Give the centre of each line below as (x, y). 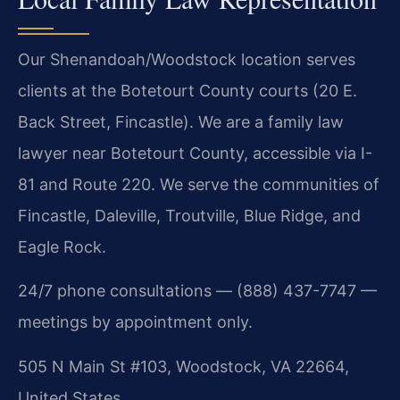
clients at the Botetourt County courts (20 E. (187, 91)
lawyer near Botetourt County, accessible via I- (195, 154)
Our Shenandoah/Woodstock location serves (187, 60)
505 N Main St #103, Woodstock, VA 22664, (183, 366)
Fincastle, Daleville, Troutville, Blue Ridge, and (189, 216)
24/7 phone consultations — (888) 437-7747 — (197, 291)
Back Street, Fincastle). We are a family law (181, 122)
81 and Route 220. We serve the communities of (199, 185)
